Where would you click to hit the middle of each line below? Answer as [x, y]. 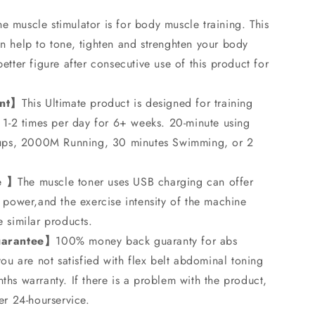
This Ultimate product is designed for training [137, 103]
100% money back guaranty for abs [147, 241]
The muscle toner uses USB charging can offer [136, 182]
